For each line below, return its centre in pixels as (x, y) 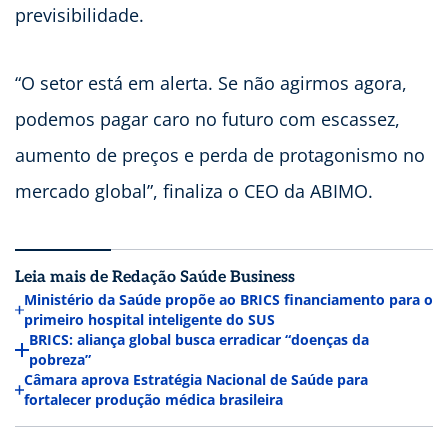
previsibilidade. (82, 15)
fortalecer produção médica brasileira (154, 400)
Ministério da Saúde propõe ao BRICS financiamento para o (228, 300)
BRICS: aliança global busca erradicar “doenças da (198, 340)
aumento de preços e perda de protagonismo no (220, 155)
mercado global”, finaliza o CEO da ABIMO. (196, 191)
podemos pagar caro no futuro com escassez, (207, 119)
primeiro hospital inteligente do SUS (149, 320)
